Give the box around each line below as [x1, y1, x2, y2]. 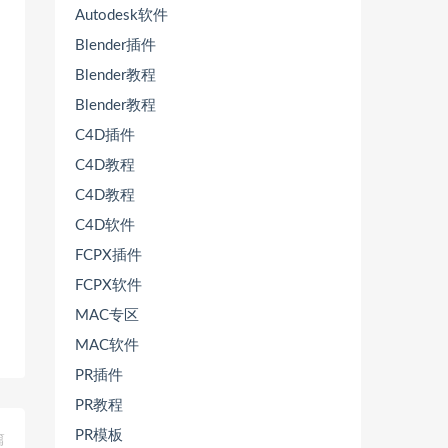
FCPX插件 [75, 248, 142, 263]
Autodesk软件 [75, 8, 168, 23]
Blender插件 [75, 38, 156, 53]
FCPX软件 [75, 278, 142, 293]
